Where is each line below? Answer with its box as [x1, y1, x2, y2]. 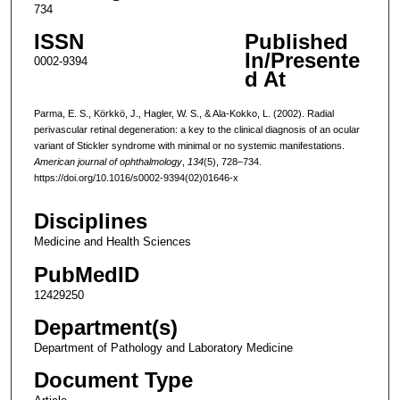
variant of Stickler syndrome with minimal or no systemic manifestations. [33, 139, 345, 151]
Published [244, 29, 348, 54]
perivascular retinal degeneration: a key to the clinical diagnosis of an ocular [33, 123, 360, 135]
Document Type [33, 367, 193, 392]
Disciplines [33, 209, 147, 234]
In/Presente [244, 48, 360, 73]
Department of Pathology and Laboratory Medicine [33, 340, 293, 354]
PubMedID [33, 262, 139, 287]
